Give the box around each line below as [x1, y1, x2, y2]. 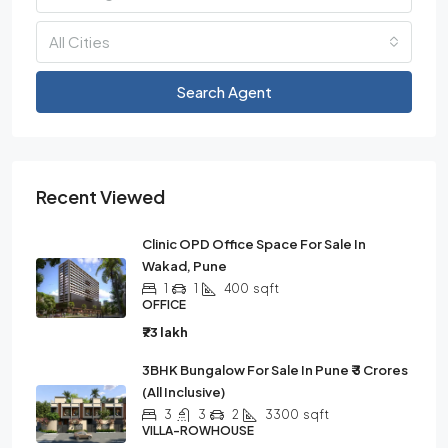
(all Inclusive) [142, 384, 225, 400]
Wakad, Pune [142, 258, 227, 274]
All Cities [49, 32, 110, 51]
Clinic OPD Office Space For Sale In [142, 236, 366, 252]
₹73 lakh [142, 324, 188, 340]
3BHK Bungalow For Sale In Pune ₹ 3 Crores [142, 362, 408, 378]
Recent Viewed [36, 185, 165, 208]
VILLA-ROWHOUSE [142, 423, 254, 438]
